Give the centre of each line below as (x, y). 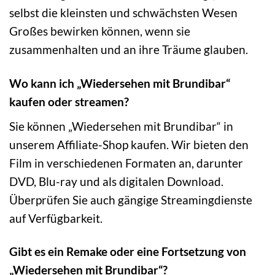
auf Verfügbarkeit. (56, 218)
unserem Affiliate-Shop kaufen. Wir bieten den (129, 144)
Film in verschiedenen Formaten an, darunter (126, 163)
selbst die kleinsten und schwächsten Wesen (123, 12)
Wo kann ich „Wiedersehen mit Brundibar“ (120, 83)
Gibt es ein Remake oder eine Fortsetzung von (128, 252)
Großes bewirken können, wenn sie (100, 31)
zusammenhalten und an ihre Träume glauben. (129, 49)
